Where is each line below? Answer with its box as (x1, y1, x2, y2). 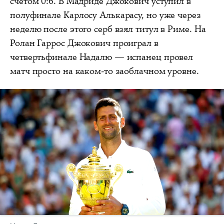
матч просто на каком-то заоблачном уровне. (10, 65, 199, 77)
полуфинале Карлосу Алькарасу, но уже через (10, 9, 201, 21)
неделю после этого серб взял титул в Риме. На (10, 23, 206, 35)
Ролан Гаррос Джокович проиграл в (10, 37, 158, 49)
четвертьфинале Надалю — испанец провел (10, 51, 193, 63)
